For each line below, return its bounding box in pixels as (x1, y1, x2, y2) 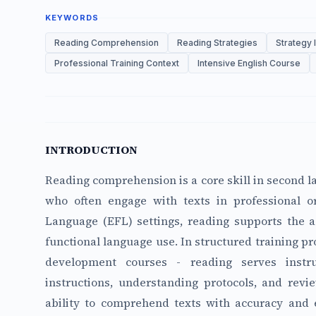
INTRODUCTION (45, 142, 138, 158)
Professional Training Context (54, 58, 179, 69)
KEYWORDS (45, 13, 99, 23)
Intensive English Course (197, 58, 300, 69)
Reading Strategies (177, 37, 257, 49)
